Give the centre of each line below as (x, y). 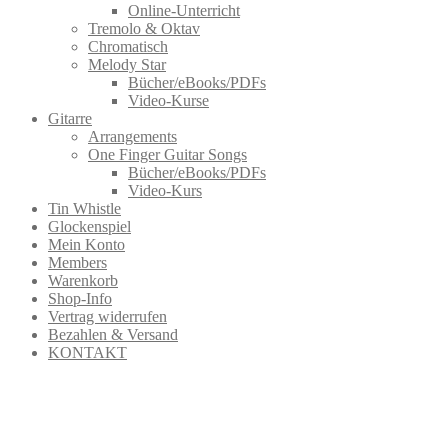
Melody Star (127, 65)
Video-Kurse (168, 101)
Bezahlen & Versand (113, 335)
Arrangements (132, 137)
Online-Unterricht (184, 11)
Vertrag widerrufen (107, 317)
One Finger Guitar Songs (167, 155)
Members (77, 263)
